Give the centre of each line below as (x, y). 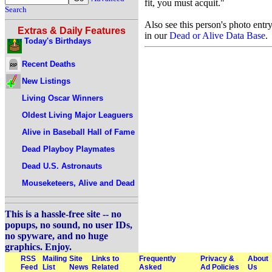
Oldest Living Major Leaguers (77, 115)
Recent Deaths (49, 64)
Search (16, 9)
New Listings (46, 81)
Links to (105, 259)
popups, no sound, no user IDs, (69, 225)
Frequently (158, 259)
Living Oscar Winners (63, 98)
